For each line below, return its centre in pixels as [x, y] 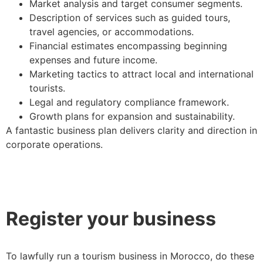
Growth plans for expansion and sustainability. [134, 116]
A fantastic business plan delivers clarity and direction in [131, 130]
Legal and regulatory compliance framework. [131, 102]
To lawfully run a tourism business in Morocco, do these [130, 256]
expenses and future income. [95, 60]
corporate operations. [56, 144]
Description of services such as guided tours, [130, 17]
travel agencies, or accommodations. [113, 31]
